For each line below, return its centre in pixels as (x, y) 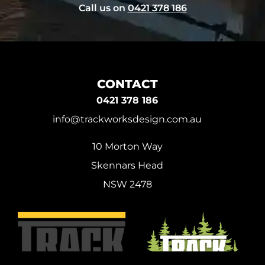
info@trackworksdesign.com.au (127, 119)
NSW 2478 (127, 184)
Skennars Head (127, 165)
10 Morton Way (127, 146)
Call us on (103, 8)
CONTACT (127, 84)
